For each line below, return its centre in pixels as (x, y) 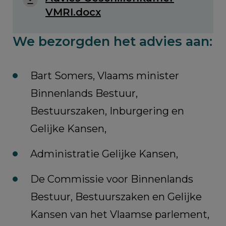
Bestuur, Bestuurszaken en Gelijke (116, 197)
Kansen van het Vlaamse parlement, (120, 215)
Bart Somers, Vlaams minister (105, 76)
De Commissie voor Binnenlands (112, 179)
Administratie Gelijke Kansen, (104, 154)
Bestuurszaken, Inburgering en (107, 111)
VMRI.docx (73, 12)
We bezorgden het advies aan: (112, 41)
